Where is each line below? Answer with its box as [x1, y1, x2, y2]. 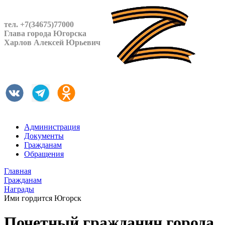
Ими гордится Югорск [4, 194, 81, 202]
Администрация [24, 123, 80, 131]
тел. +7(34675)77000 [4, 20, 74, 29]
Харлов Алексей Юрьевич [4, 38, 100, 47]
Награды [4, 185, 34, 193]
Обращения [24, 150, 64, 158]
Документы [24, 132, 64, 140]
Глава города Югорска [4, 29, 86, 38]
